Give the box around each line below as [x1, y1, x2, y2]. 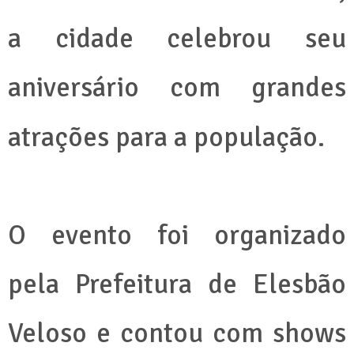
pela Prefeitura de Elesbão [8, 267, 346, 302]
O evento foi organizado [8, 218, 346, 253]
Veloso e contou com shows [8, 316, 346, 351]
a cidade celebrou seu [8, 21, 346, 56]
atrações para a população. [8, 120, 325, 155]
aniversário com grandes [8, 70, 346, 105]
